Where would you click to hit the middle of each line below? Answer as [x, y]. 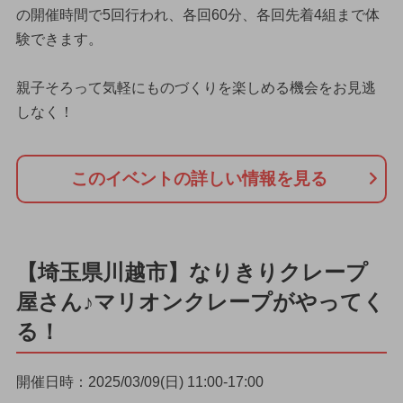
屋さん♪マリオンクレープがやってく [200, 301]
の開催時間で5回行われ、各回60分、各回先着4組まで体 [197, 15]
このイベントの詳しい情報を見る [199, 179]
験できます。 [59, 40]
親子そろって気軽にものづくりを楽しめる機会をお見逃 [196, 88]
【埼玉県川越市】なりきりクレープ [192, 272]
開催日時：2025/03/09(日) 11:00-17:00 [139, 381]
